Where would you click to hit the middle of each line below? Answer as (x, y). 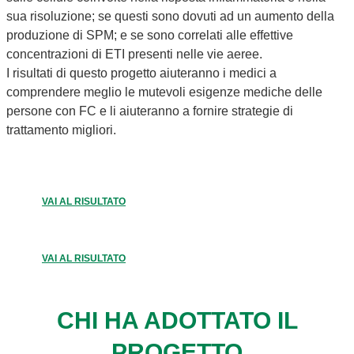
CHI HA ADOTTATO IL (177, 320)
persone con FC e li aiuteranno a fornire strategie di (150, 111)
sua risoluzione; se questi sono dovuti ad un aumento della (170, 16)
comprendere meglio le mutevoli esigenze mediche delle (164, 92)
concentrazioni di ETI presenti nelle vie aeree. (134, 54)
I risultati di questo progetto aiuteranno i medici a (141, 73)
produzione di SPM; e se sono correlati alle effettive (150, 35)
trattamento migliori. (61, 130)
